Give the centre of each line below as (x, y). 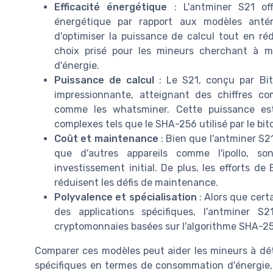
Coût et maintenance (106, 139)
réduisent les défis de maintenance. (136, 183)
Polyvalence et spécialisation (126, 197)
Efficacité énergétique (111, 7)
